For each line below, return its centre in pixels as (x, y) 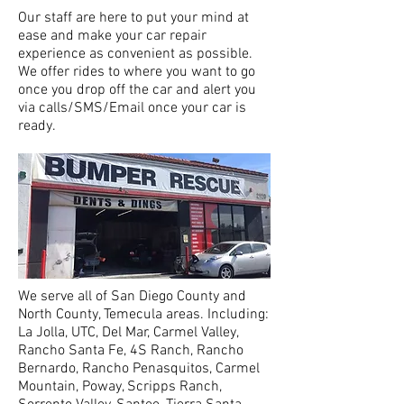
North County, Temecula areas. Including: (143, 315)
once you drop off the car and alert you (137, 90)
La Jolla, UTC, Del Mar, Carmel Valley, (128, 333)
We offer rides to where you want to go (137, 72)
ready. (37, 126)
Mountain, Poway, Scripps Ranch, (120, 387)
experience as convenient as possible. (135, 54)
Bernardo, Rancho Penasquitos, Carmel (139, 369)
